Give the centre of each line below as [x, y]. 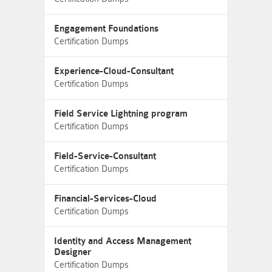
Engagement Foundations [106, 29]
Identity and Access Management [123, 241]
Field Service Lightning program [121, 114]
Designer [73, 252]
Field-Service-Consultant [105, 156]
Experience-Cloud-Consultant [114, 71]
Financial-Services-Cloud [105, 199]
